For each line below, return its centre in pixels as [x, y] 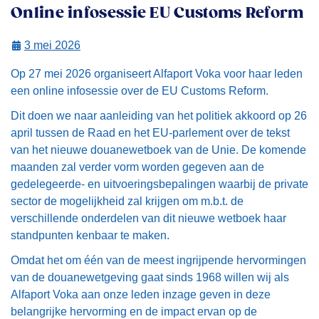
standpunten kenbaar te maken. [90, 235]
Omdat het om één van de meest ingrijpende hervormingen [158, 260]
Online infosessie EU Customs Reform [157, 13]
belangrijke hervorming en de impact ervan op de [134, 312]
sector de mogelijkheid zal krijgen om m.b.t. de [127, 201]
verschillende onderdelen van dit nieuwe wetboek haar [148, 218]
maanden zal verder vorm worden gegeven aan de [137, 167]
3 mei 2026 [52, 45]
